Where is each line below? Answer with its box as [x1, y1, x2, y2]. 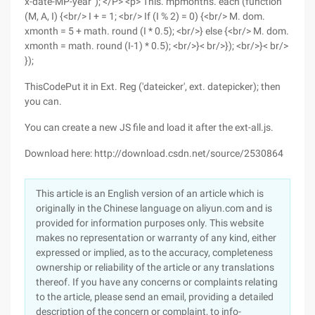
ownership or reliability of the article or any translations [36, 262, 274, 273]
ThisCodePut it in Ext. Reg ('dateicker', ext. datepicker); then [25, 81, 281, 92]
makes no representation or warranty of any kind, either [36, 232, 276, 243]
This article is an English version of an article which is [36, 188, 264, 199]
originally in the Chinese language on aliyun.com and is [36, 202, 272, 214]
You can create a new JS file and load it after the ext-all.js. [25, 122, 274, 133]
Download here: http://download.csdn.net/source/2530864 [25, 148, 283, 159]
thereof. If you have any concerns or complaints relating [36, 276, 278, 288]
